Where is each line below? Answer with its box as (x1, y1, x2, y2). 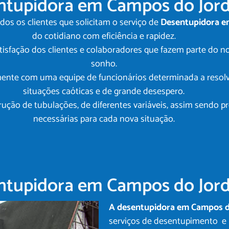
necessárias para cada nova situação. (33, 111, 175, 127)
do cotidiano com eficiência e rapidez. (32, 28, 176, 44)
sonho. (90, 56, 117, 72)
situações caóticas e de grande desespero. (23, 83, 185, 99)
